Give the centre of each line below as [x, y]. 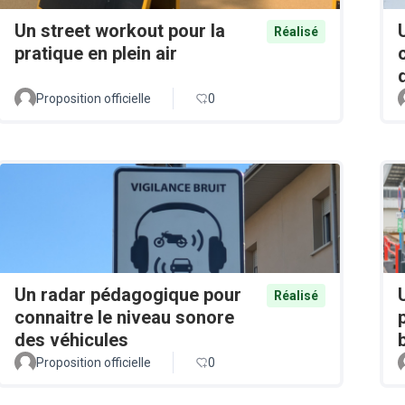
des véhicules [71, 339]
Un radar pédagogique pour [128, 294]
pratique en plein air [96, 54]
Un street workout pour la [120, 31]
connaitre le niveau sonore [124, 317]
